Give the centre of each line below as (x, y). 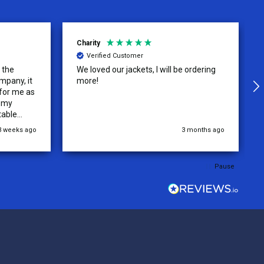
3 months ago (203, 130)
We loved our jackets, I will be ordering (146, 69)
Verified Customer (115, 56)
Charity (88, 43)
